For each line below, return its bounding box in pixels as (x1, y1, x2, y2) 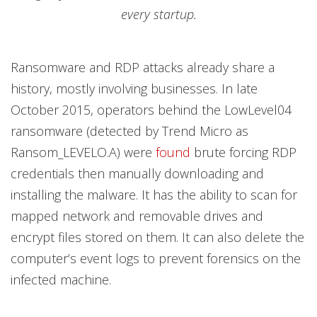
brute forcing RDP (190, 144, 296, 161)
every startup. (120, 6, 197, 23)
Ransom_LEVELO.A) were (11, 144, 156, 161)
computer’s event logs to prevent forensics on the (11, 250, 301, 267)
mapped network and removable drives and (11, 207, 263, 225)
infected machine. (11, 271, 111, 289)
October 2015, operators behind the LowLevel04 (11, 101, 292, 119)
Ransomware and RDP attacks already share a (11, 59, 275, 76)
